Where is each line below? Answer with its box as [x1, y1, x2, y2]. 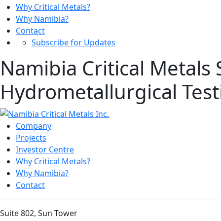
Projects [16, 132, 46, 144]
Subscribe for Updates [32, 37, 115, 48]
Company [16, 120, 51, 132]
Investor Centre [16, 144, 74, 155]
